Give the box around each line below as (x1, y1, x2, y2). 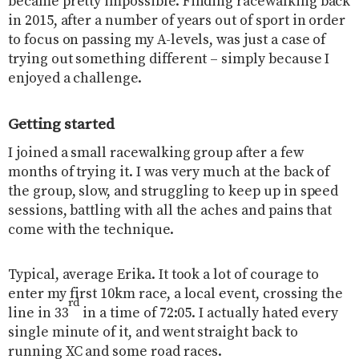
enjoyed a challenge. (8, 70, 142, 88)
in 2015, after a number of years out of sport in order (8, 12, 346, 30)
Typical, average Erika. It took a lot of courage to (8, 266, 320, 284)
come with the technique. (8, 221, 174, 240)
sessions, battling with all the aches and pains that (8, 202, 333, 220)
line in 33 (8, 305, 69, 323)
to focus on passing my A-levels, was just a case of (8, 31, 326, 50)
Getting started (8, 115, 115, 135)
